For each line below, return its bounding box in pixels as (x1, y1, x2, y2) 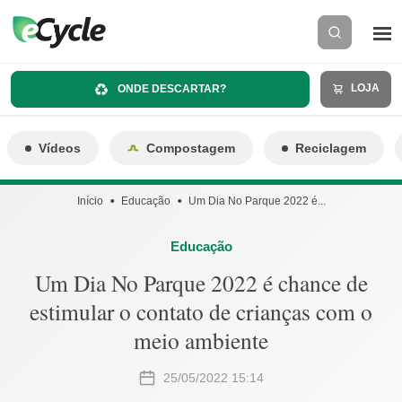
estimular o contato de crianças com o (30, 296, 372, 327)
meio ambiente (134, 325, 268, 355)
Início (76, 195, 103, 207)
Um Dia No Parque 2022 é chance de (34, 267, 368, 298)
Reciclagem (295, 141, 366, 155)
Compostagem (146, 141, 235, 155)
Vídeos (39, 141, 81, 155)
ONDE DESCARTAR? (117, 82, 226, 95)
